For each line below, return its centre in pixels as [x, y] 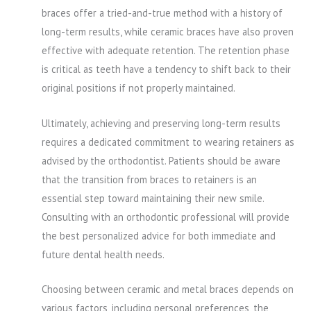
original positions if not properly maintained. [138, 88]
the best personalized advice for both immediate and [159, 235]
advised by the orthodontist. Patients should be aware [161, 160]
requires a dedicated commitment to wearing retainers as [168, 142]
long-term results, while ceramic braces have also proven [168, 32]
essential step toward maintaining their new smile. [153, 198]
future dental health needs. [103, 254]
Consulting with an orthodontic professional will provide [166, 217]
